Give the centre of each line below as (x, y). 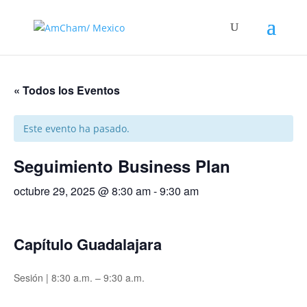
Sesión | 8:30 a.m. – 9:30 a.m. (79, 277)
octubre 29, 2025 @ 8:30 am (82, 191)
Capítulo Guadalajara (88, 244)
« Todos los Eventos (67, 90)
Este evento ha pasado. (76, 128)
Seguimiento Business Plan (122, 166)
